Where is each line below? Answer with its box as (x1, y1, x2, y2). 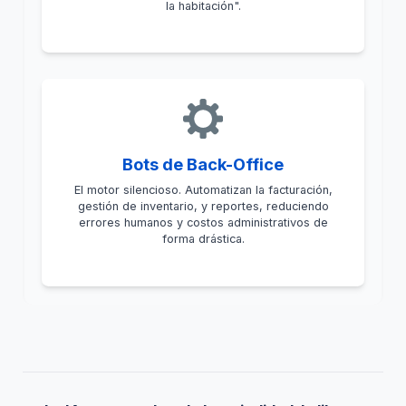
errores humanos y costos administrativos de (78, 216, 328, 230)
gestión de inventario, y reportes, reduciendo (77, 199, 329, 214)
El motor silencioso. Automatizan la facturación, (73, 183, 333, 198)
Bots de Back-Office (122, 153, 284, 174)
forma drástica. (161, 232, 245, 246)
